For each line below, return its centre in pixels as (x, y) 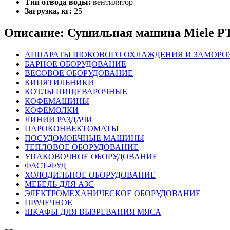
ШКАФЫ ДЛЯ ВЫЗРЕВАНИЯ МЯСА (93, 212)
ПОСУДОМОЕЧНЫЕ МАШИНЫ (84, 138)
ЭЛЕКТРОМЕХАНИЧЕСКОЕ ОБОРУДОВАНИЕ (113, 193)
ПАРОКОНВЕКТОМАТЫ (72, 128)
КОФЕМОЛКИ (52, 110)
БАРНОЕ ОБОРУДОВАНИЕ (75, 64)
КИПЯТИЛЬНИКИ (59, 82)
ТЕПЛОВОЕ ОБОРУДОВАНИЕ (82, 147)
